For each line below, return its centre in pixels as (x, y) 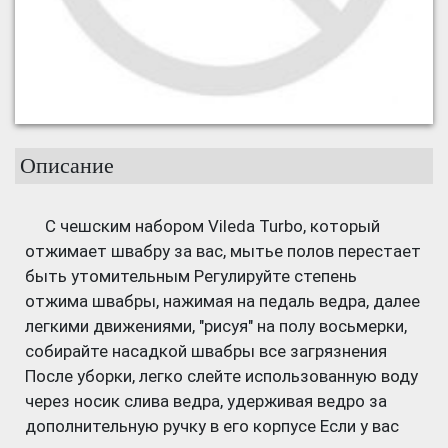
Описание (67, 165)
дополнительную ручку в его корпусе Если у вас (212, 426)
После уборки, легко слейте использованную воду (221, 376)
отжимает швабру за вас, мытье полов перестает (223, 251)
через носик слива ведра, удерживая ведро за (206, 401)
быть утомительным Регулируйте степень (191, 276)
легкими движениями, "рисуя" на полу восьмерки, (216, 326)
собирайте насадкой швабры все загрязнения (206, 351)
